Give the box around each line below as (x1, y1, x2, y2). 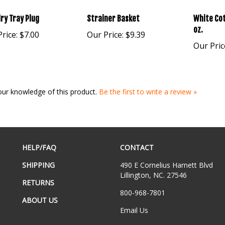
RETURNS (22, 175, 54, 184)
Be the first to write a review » (98, 84, 197, 93)
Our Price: (87, 26, 124, 37)
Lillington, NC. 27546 (120, 167, 187, 177)
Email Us (120, 202, 148, 212)
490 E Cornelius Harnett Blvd (120, 157, 213, 167)
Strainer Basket (87, 10, 140, 21)
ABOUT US (22, 192, 58, 202)
